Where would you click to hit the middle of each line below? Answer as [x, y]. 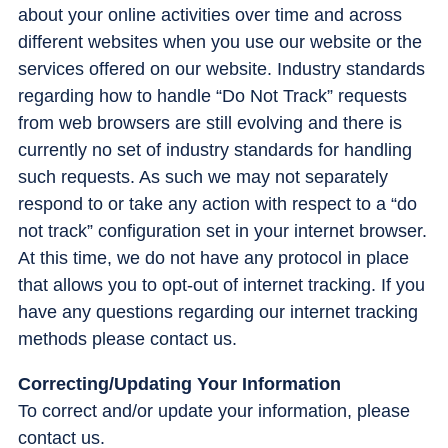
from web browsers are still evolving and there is [210, 122]
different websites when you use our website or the [220, 41]
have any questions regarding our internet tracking [218, 311]
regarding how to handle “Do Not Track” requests [212, 95]
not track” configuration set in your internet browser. [222, 230]
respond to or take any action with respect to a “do [217, 203]
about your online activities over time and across [210, 14]
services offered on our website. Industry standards [221, 68]
